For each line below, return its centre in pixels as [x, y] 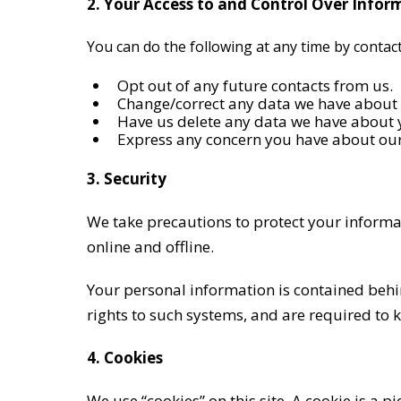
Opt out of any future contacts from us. [255, 85]
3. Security [127, 179]
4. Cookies [125, 358]
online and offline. [150, 247]
